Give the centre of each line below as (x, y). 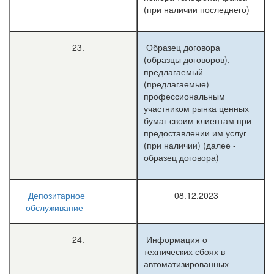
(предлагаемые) (176, 84)
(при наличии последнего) (197, 9)
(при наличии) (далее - (190, 145)
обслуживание (56, 207)
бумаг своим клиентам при (198, 120)
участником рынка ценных (196, 108)
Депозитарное (57, 195)
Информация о (176, 239)
